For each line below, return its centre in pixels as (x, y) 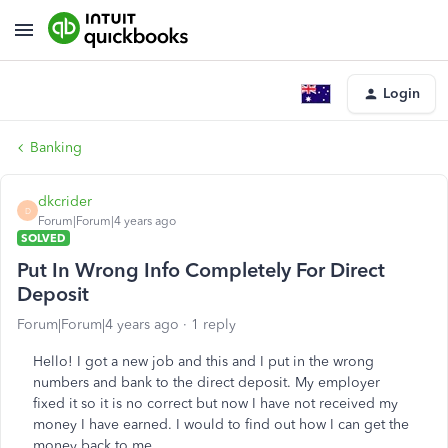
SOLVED (43, 238)
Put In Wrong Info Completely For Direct (201, 270)
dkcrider (65, 201)
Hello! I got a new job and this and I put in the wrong (203, 361)
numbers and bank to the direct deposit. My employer (206, 382)
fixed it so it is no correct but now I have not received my (215, 403)
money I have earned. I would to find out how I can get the (221, 424)
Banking (56, 147)
